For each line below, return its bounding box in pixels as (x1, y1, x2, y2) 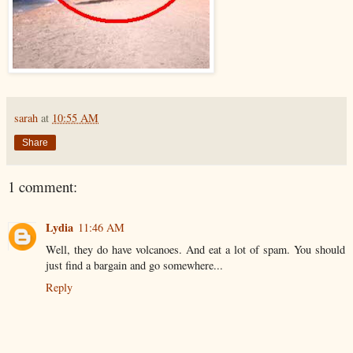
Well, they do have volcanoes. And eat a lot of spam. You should (46, 242, 345, 258)
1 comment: (8, 176, 77, 196)
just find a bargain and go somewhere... (46, 258, 223, 273)
